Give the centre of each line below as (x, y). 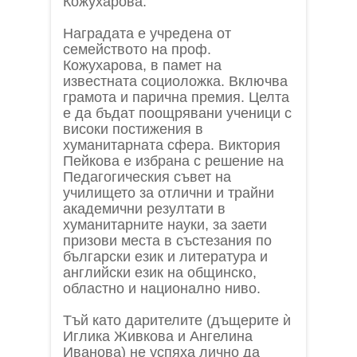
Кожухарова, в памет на (142, 66)
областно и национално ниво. (162, 289)
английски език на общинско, (160, 273)
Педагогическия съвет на (147, 177)
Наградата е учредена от (147, 34)
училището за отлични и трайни (169, 193)
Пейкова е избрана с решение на (173, 161)
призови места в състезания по (167, 241)
